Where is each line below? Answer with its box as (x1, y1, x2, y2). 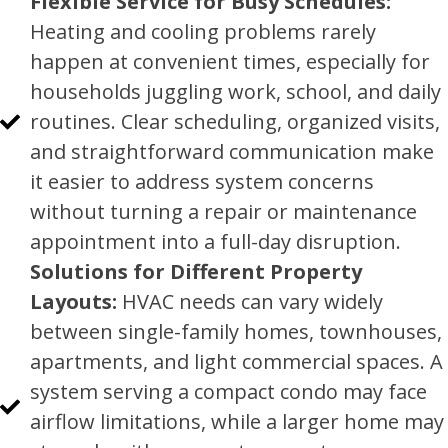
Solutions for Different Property (30, 258, 362, 285)
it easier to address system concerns (30, 168, 374, 195)
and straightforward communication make (30, 138, 434, 165)
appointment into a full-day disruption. (30, 228, 401, 255)
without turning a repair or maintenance (30, 198, 417, 225)
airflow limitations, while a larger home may (30, 408, 444, 435)
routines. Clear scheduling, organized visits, (30, 108, 440, 135)
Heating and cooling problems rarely (30, 18, 376, 45)
